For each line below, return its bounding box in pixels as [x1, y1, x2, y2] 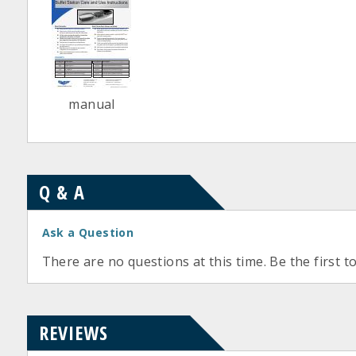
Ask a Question [41, 225, 134, 240]
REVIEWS [38, 319, 108, 346]
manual [68, 95, 115, 113]
